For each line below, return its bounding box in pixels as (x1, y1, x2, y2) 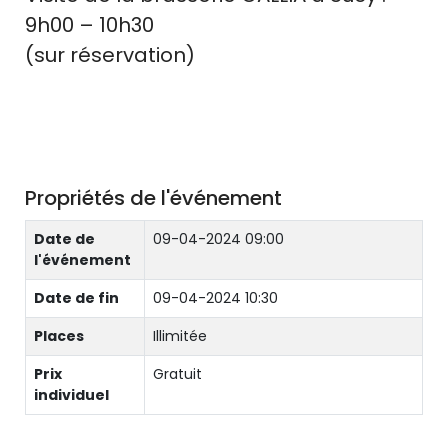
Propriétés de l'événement (25, 184, 282, 212)
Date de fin (34, 288, 119, 308)
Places (34, 326, 84, 346)
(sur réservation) (25, 41, 195, 69)
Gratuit (153, 364, 202, 384)
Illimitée (153, 326, 207, 346)
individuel (34, 385, 109, 405)
